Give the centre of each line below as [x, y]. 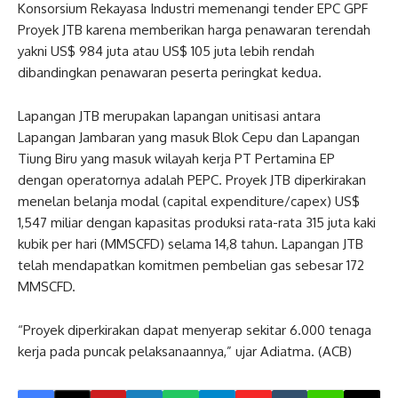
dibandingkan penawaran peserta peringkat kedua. [170, 72]
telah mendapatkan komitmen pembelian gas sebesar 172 [191, 265]
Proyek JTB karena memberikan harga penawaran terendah [194, 29]
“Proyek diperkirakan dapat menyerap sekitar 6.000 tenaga [195, 330]
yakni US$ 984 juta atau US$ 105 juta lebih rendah [166, 51]
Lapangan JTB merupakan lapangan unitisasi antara [169, 115]
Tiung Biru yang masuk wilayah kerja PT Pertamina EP [176, 158]
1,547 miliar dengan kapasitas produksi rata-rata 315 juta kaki [197, 222]
